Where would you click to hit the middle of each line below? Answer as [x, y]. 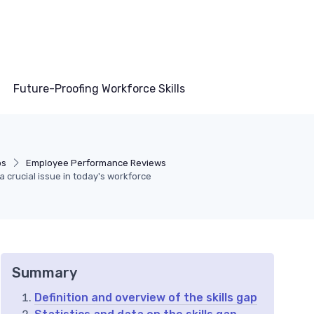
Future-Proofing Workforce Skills [99, 89]
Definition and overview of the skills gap [146, 298]
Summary [45, 273]
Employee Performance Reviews [96, 163]
